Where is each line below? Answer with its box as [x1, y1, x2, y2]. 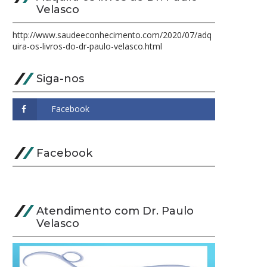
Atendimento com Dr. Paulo [36, 204, 194, 218]
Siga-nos [36, 72, 84, 85]
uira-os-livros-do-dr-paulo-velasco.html [13, 41, 162, 52]
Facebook [36, 147, 92, 160]
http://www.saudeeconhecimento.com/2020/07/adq [13, 29, 212, 41]
